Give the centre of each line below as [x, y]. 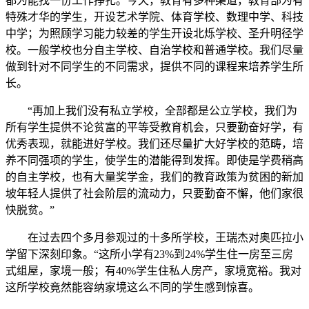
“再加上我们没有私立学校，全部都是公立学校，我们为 [151, 111]
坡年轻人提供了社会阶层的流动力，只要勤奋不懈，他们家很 [154, 194]
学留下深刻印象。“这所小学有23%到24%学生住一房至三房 [149, 255]
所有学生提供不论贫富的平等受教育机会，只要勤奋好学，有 [154, 128]
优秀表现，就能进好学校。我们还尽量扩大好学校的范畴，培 [154, 144]
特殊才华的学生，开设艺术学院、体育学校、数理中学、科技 [154, 17]
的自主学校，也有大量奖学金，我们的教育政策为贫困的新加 [154, 177]
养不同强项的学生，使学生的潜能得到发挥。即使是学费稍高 [154, 161]
